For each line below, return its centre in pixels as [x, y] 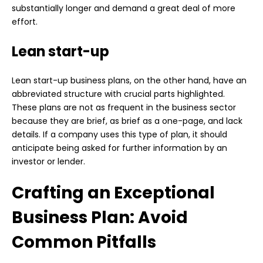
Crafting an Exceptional [113, 193]
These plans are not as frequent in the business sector [124, 108]
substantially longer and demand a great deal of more [124, 9]
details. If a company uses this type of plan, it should [119, 135]
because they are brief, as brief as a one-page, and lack [127, 121]
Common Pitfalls [84, 242]
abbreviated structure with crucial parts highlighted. [118, 94]
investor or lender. [48, 162]
